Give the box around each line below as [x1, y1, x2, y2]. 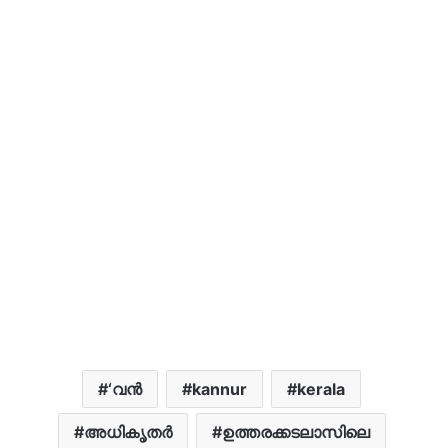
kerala [297, 378, 345, 399]
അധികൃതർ [83, 421, 172, 442]
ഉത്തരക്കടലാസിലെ [221, 421, 370, 442]
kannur [192, 378, 247, 399]
